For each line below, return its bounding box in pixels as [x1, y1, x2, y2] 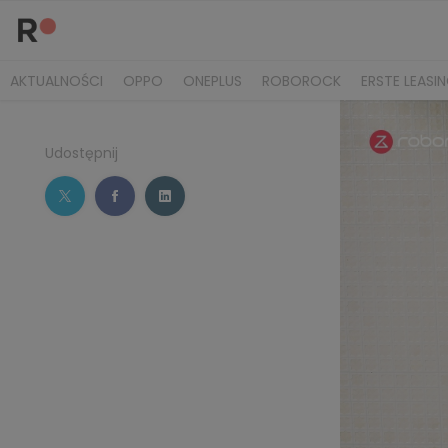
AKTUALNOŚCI [10, 70, 103, 91]
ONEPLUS [183, 70, 242, 91]
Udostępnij [45, 143, 118, 163]
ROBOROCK [262, 70, 341, 91]
